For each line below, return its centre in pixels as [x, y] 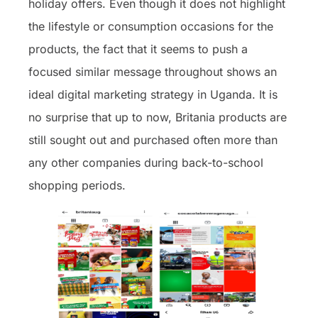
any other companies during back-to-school [146, 162]
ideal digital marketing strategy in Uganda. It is [153, 94]
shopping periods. [79, 185]
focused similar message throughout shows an [153, 71]
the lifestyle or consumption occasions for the [151, 26]
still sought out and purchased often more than [153, 139]
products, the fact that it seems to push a [138, 49]
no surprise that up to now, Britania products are [158, 117]
